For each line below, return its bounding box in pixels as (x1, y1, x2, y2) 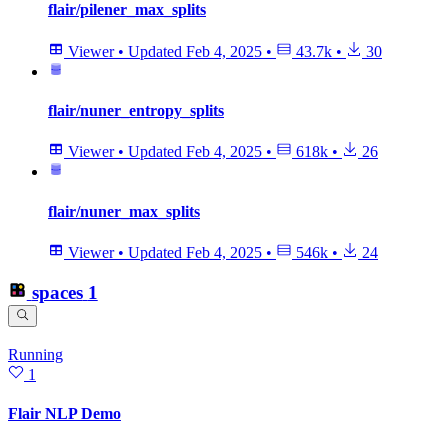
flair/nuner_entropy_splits (48, 102, 224, 120)
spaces (31, 282, 83, 304)
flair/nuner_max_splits (48, 202, 200, 220)
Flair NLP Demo (8, 405, 121, 423)
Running (8, 345, 63, 363)
